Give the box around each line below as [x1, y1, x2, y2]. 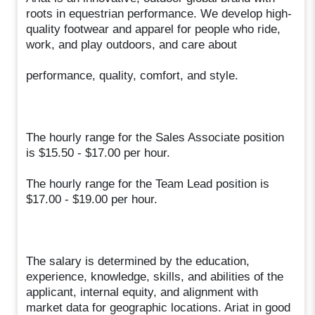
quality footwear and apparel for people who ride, [26, 22, 281, 36]
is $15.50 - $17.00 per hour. [26, 146, 171, 160]
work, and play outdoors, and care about [26, 37, 238, 51]
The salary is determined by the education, [26, 254, 250, 268]
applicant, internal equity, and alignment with [26, 285, 259, 299]
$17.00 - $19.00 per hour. [26, 192, 158, 206]
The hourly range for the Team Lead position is [26, 176, 270, 191]
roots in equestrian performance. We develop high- [26, 6, 292, 20]
